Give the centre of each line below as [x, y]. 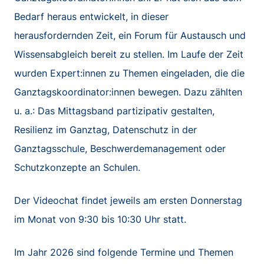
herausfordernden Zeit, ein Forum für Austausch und [130, 35]
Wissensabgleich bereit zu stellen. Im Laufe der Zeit [129, 54]
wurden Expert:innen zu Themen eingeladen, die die [129, 73]
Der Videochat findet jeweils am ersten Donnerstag [128, 200]
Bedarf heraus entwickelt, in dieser [91, 16]
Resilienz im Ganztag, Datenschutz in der [105, 129]
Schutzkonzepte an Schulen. [77, 167]
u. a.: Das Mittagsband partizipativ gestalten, [114, 110]
